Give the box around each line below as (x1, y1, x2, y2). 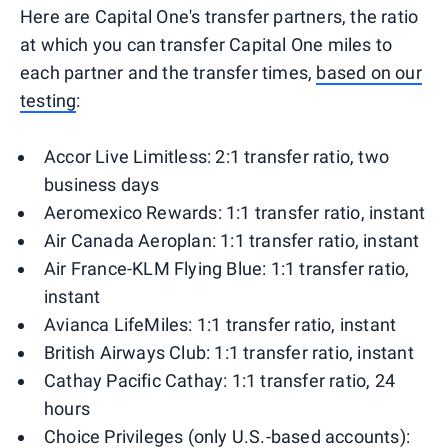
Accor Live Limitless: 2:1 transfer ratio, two (44, 146, 390, 168)
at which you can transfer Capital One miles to (20, 34, 393, 56)
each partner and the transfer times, (20, 62, 317, 84)
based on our (316, 62, 422, 84)
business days (44, 174, 160, 196)
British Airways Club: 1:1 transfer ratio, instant (44, 342, 414, 364)
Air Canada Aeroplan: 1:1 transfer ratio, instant (44, 230, 420, 252)
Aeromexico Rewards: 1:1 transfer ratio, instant (44, 202, 426, 224)
